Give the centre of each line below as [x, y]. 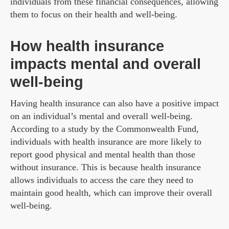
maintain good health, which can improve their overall [111, 193]
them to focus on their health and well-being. [94, 15]
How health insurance [87, 46]
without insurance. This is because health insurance [106, 167]
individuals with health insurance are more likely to [106, 142]
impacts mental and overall [106, 64]
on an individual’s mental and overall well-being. [101, 116]
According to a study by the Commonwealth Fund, [105, 129]
